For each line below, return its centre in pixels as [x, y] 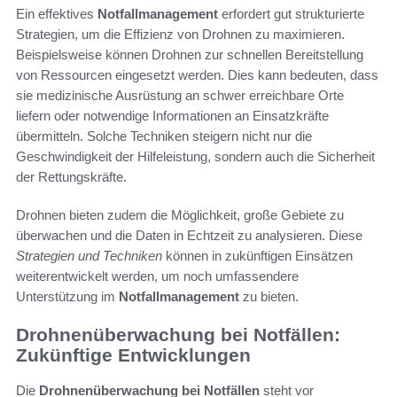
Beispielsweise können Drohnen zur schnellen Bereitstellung [190, 54]
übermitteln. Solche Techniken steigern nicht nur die [164, 136]
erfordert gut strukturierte [291, 13]
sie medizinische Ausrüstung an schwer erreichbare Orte [180, 95]
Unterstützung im [67, 296]
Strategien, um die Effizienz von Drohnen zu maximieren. [180, 34]
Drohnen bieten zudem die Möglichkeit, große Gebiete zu [180, 214]
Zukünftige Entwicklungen [133, 354]
